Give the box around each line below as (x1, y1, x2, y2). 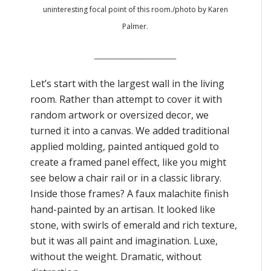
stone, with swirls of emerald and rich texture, (30, 218, 237, 232)
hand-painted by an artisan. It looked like (30, 202, 215, 216)
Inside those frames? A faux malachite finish (30, 186, 229, 200)
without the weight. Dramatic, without (30, 249, 201, 263)
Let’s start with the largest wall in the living (30, 76, 224, 90)
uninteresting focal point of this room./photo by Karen (42, 4, 228, 15)
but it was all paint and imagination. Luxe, (30, 233, 218, 247)
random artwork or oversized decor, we (30, 108, 209, 122)
